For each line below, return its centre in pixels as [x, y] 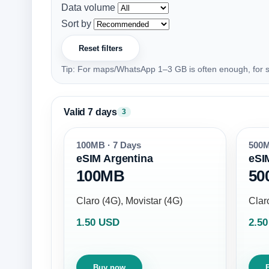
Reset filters [101, 48]
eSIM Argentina [115, 159]
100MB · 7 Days [109, 146]
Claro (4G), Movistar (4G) [129, 201]
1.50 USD [98, 223]
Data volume [88, 8]
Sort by [76, 24]
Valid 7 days [91, 112]
